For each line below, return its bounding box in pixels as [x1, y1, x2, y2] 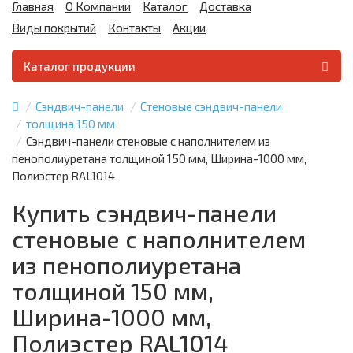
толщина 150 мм [26, 117, 115, 131]
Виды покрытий [12, 20, 96, 35]
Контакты [108, 20, 161, 35]
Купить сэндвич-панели [12, 199, 277, 227]
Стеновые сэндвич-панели [140, 99, 282, 113]
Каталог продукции [24, 59, 136, 73]
